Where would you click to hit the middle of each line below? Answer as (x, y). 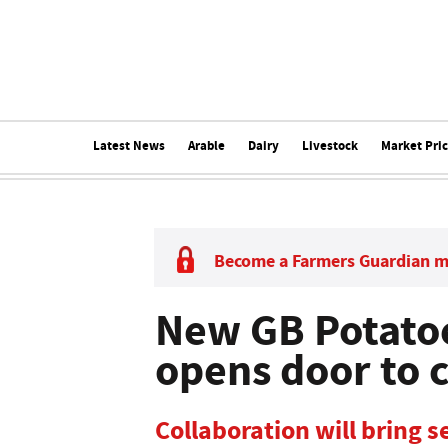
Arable (206, 145)
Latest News (128, 145)
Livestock (329, 145)
